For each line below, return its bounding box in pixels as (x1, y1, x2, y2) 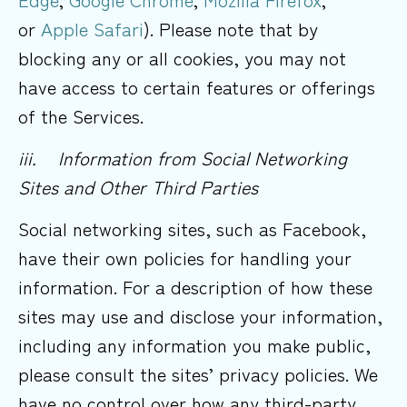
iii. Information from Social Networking (18, 144, 347, 172)
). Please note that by (144, 15, 318, 42)
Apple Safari (41, 15, 144, 42)
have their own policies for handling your (18, 244, 352, 272)
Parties (200, 174, 258, 201)
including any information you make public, (18, 332, 371, 359)
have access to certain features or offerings (18, 73, 375, 100)
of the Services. (18, 102, 144, 129)
